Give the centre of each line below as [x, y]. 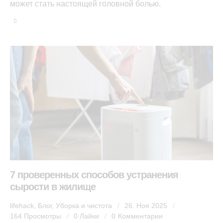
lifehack [22, 206]
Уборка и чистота [84, 206]
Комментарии [140, 216]
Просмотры [43, 216]
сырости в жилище [53, 187]
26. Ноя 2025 [146, 206]
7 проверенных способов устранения [94, 175]
